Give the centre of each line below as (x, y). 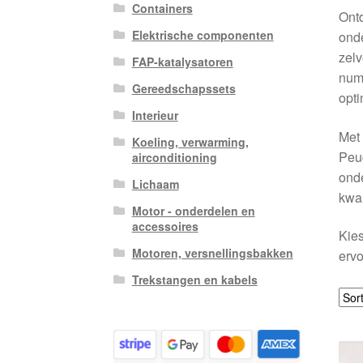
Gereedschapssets (184, 89)
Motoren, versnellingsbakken (212, 253)
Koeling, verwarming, (190, 142)
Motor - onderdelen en (193, 211)
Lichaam (155, 184)
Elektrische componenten (203, 35)
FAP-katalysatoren (182, 62)
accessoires (165, 226)
